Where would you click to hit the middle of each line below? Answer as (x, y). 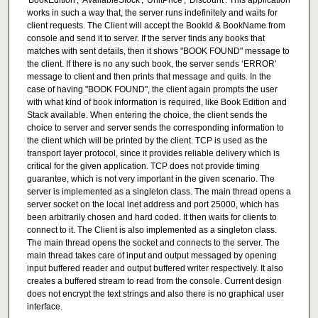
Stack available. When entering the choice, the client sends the (147, 115)
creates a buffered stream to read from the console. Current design (154, 281)
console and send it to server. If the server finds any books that (146, 39)
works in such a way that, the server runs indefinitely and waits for (152, 13)
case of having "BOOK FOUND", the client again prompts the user (152, 90)
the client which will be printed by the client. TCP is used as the (147, 141)
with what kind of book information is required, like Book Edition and (157, 103)
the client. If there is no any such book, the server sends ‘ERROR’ (152, 64)
